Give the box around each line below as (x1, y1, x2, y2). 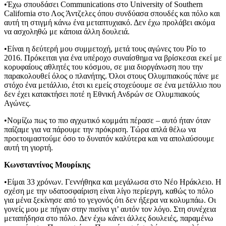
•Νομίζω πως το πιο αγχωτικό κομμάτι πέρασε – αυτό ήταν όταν (4, 116, 210, 125)
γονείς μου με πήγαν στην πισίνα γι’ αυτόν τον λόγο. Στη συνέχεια (4, 204, 216, 213)
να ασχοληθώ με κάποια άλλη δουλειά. (4, 27, 130, 36)
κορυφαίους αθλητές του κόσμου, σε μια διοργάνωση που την (4, 62, 203, 71)
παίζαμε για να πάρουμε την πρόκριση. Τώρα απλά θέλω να (4, 125, 196, 134)
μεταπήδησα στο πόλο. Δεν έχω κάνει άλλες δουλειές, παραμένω (4, 213, 213, 222)
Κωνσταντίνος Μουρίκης (4, 160, 90, 169)
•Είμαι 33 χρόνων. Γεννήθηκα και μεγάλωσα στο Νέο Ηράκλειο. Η (4, 177, 221, 186)
